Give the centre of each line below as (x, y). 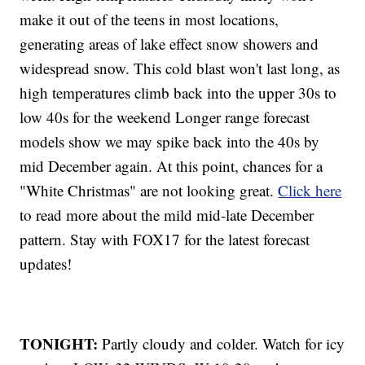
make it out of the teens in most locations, (150, 19)
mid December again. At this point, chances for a (172, 165)
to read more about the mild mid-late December (167, 214)
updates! (46, 263)
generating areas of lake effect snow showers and (169, 43)
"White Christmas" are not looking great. (149, 190)
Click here (310, 190)
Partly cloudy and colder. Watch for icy (222, 343)
